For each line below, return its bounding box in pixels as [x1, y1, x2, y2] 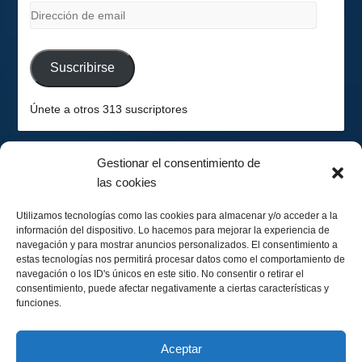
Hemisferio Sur [117, 200, 245, 223]
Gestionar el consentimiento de [97, 156, 260, 170]
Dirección [28, 3, 77, 17]
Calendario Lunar [141, 322, 221, 335]
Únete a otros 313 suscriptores [29, 102, 187, 116]
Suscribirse [49, 61, 115, 75]
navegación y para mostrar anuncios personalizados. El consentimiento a [16, 239, 338, 250]
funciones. [16, 297, 61, 309]
